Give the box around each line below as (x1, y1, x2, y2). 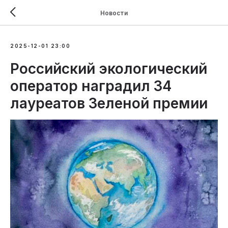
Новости (100, 9, 128, 17)
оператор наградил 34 (10, 77, 172, 95)
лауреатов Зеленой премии (10, 95, 208, 112)
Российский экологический (10, 60, 207, 77)
